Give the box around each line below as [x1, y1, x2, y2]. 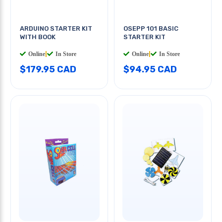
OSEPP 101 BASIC [123, 24, 178, 32]
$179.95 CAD [20, 63, 76, 75]
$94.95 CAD [123, 63, 177, 75]
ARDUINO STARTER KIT [20, 24, 92, 32]
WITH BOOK [20, 33, 55, 41]
